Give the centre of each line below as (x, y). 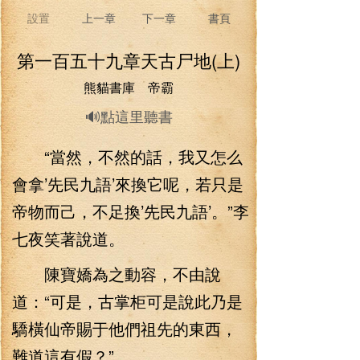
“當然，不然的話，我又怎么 (127, 156)
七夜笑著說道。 (68, 238)
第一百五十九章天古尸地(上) (129, 60)
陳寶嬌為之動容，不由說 (117, 274)
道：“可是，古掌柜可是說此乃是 (127, 301)
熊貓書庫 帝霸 (129, 87)
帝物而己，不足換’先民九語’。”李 (131, 211)
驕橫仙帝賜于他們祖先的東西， (125, 328)
